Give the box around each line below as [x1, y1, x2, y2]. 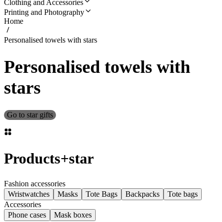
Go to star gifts [7, 111, 53, 119]
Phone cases [8, 211, 46, 219]
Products [4, 150, 60, 167]
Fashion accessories [4, 179, 65, 188]
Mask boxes [54, 211, 92, 219]
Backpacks [125, 190, 160, 198]
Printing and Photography [4, 8, 84, 16]
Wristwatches [8, 190, 50, 198]
